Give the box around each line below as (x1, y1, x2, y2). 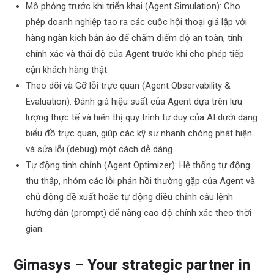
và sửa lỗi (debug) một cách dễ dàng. (26, 143, 175, 155)
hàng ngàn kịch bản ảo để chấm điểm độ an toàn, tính (26, 32, 243, 43)
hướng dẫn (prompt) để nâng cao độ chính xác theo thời (26, 207, 252, 218)
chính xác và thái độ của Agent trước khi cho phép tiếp (26, 48, 245, 59)
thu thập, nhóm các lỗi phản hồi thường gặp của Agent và (26, 175, 256, 187)
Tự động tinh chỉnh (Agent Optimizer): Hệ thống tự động (26, 159, 251, 171)
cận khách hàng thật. (26, 64, 109, 75)
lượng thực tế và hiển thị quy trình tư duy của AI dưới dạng (26, 111, 258, 123)
